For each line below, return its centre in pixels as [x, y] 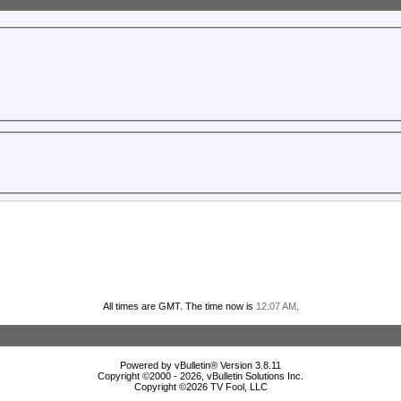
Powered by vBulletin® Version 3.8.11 [200, 366]
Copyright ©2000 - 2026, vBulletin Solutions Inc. [200, 376]
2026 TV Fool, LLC [226, 387]
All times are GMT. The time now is [179, 307]
